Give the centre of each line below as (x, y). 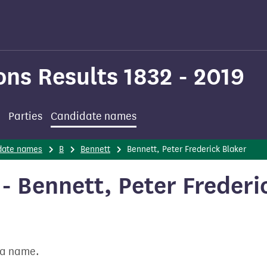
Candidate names (94, 116)
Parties (25, 116)
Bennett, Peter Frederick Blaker (187, 149)
